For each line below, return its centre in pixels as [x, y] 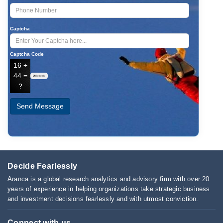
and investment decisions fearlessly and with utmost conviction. [103, 199]
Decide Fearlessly [43, 166]
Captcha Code [27, 54]
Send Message [40, 106]
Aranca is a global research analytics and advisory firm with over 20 [109, 179]
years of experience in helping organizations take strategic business [109, 189]
